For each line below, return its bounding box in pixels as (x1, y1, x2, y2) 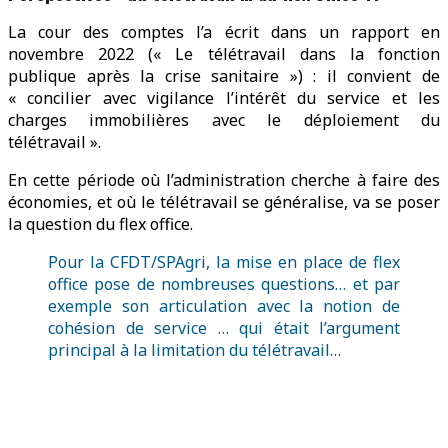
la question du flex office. (8, 213, 193, 236)
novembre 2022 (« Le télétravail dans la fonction (8, 43, 440, 66)
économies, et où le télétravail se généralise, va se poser (8, 191, 440, 214)
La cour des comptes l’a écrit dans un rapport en (8, 21, 440, 44)
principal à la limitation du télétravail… (48, 339, 341, 362)
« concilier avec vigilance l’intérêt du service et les (8, 87, 440, 110)
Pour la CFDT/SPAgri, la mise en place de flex (48, 251, 400, 274)
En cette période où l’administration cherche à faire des (8, 169, 440, 192)
